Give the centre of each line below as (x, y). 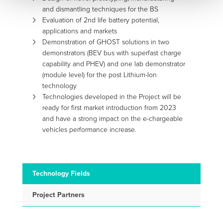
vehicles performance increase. (89, 130)
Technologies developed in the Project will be (111, 97)
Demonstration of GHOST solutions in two (106, 42)
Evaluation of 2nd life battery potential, (101, 20)
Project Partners (58, 195)
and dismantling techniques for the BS (100, 9)
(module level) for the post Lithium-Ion (99, 75)
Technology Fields (61, 173)
